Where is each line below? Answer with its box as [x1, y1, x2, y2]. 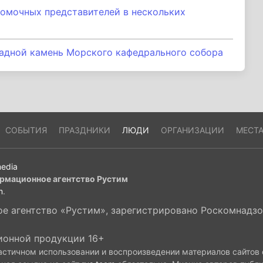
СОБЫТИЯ [5, 125, 47, 135]
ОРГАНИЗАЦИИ [160, 125, 224, 135]
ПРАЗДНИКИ [58, 125, 110, 135]
